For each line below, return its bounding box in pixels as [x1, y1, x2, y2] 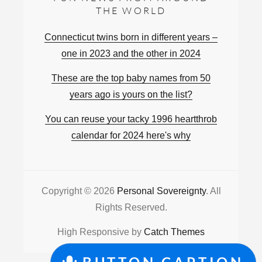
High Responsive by [57, 226, 144, 237]
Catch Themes [144, 226, 205, 237]
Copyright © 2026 [41, 185, 117, 196]
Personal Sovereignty [116, 185, 206, 196]
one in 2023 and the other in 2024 [61, 48, 201, 58]
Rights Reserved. [95, 202, 167, 212]
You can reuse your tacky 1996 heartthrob [45, 113, 217, 124]
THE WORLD [95, 4, 167, 16]
